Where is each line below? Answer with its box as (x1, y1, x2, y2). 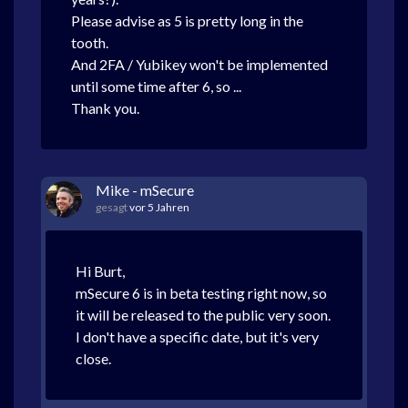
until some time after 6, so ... (71, 77, 244, 95)
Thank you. (71, 99, 139, 117)
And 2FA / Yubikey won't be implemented (71, 56, 328, 73)
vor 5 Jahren (129, 200, 189, 214)
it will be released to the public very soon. (76, 306, 331, 323)
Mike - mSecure (96, 181, 194, 199)
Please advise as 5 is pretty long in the (71, 12, 303, 29)
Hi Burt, (76, 262, 125, 280)
